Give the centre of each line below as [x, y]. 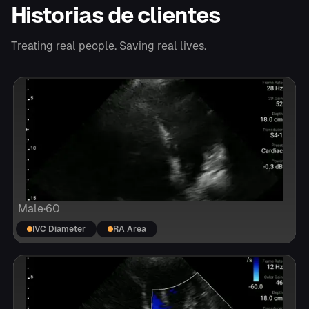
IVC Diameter [59, 229]
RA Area [130, 229]
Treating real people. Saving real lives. [109, 46]
